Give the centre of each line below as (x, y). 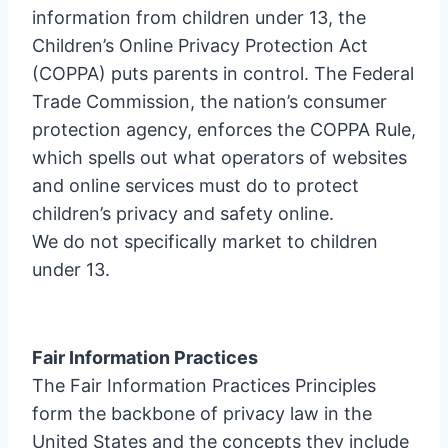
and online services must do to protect (195, 185)
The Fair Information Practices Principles (204, 385)
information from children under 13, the (199, 17)
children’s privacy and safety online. (183, 213)
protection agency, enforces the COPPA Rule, (224, 129)
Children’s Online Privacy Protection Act (200, 45)
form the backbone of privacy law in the (202, 413)
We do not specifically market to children (205, 241)
